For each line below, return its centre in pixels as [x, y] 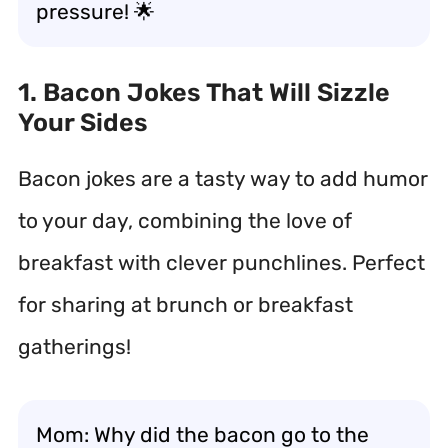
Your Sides [83, 122]
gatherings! [74, 346]
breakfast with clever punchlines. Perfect [221, 262]
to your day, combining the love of [185, 220]
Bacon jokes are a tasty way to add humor [223, 178]
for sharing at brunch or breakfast [185, 304]
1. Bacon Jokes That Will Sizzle [204, 92]
